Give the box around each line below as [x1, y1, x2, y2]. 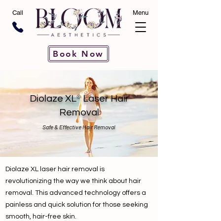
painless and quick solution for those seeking [5, 201, 148, 208]
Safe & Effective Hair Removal [42, 123, 115, 130]
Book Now [53, 49, 104, 59]
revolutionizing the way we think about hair [5, 178, 141, 184]
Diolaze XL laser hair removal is [5, 166, 105, 173]
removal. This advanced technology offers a [5, 189, 146, 196]
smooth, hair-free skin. [5, 213, 76, 220]
